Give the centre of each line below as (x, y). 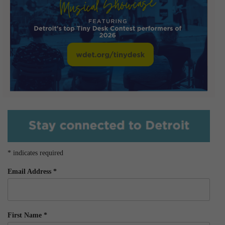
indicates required (37, 153)
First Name (26, 215)
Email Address (30, 172)
